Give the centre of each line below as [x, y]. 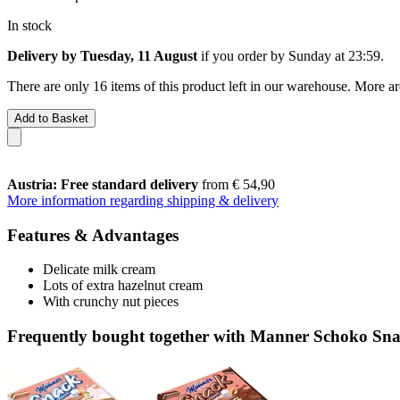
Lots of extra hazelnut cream [123, 286]
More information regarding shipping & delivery [143, 200]
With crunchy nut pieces [111, 302]
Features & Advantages [93, 235]
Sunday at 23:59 [334, 55]
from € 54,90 [237, 184]
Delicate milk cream [99, 270]
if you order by [243, 55]
